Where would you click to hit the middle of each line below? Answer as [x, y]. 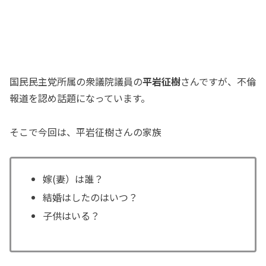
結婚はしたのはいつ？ [91, 197]
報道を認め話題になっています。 [80, 98]
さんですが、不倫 [218, 81]
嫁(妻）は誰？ [73, 178]
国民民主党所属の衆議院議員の [76, 81]
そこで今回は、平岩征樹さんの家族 [85, 132]
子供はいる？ [72, 215]
